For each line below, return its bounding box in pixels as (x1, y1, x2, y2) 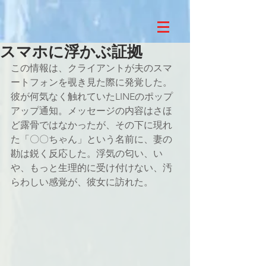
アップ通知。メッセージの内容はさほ (11, 105, 172, 116)
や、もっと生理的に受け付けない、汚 (11, 162, 172, 173)
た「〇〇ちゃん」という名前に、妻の (11, 134, 172, 145)
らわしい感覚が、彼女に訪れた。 (11, 176, 153, 188)
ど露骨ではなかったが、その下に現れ (11, 119, 172, 131)
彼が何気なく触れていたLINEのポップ (11, 91, 173, 102)
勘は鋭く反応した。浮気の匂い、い (11, 148, 163, 159)
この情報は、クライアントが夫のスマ (11, 62, 172, 74)
